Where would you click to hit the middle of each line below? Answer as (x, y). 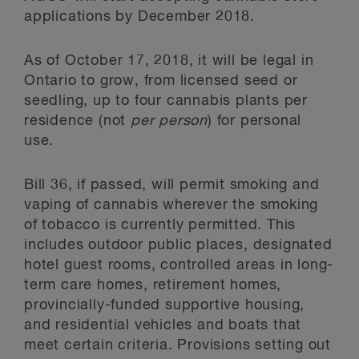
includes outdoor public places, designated (178, 245)
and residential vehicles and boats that (163, 325)
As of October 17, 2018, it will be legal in (169, 61)
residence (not (78, 121)
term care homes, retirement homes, (153, 285)
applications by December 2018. (139, 17)
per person (169, 121)
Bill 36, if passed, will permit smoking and (172, 185)
